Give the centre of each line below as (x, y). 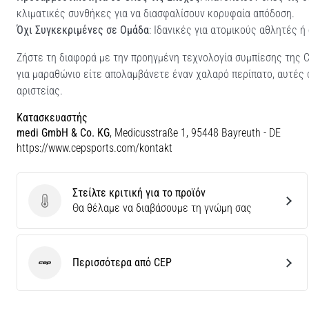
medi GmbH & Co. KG (63, 132)
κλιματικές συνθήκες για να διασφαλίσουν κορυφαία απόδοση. (156, 13)
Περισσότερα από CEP (122, 262)
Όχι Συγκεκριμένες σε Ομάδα (83, 30)
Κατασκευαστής (52, 117)
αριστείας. (40, 90)
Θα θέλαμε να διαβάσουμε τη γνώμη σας (162, 208)
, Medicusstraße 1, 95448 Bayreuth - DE (195, 132)
